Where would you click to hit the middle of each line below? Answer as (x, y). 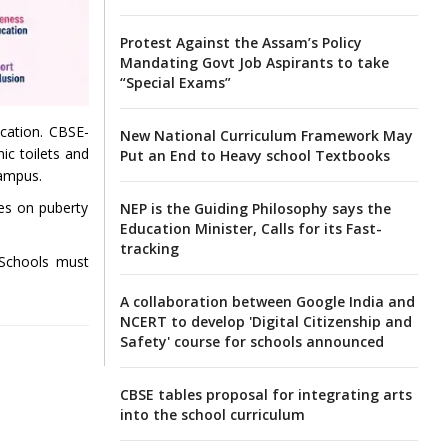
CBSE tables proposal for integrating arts (265, 394)
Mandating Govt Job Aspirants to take (254, 62)
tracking (149, 248)
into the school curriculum (212, 414)
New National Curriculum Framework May (266, 135)
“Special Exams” (175, 82)
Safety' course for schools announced (251, 341)
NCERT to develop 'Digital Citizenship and (265, 321)
